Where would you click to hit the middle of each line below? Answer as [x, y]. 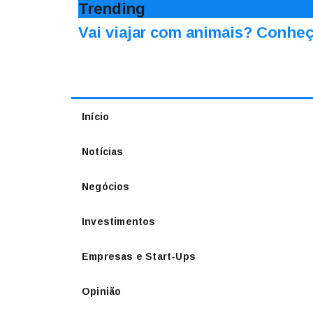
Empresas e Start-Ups [139, 256]
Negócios [106, 187]
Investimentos [119, 221]
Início [96, 117]
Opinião [102, 291]
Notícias [103, 152]
